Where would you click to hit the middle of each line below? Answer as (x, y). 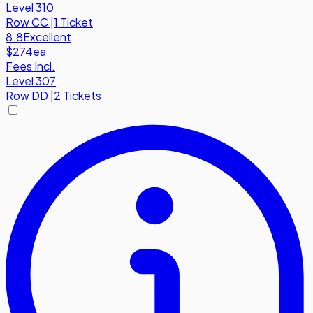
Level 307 (31, 81)
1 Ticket (73, 22)
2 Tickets (78, 96)
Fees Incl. (30, 66)
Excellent (47, 37)
